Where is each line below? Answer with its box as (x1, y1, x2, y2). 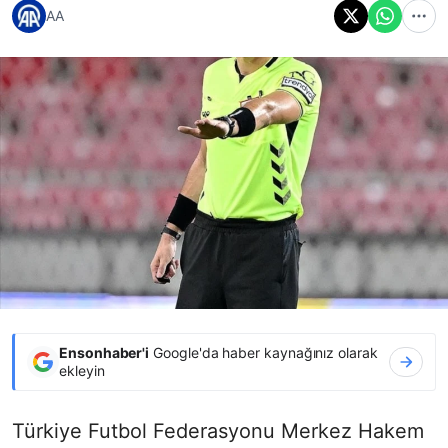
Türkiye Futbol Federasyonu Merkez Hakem (12, 418, 424, 443)
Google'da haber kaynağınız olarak (149, 343, 378, 361)
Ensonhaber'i (59, 343, 150, 361)
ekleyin (59, 361, 105, 379)
